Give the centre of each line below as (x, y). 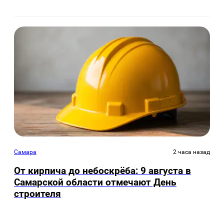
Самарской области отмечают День (95, 182)
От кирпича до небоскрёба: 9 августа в (102, 171)
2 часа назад (191, 152)
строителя (37, 194)
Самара (25, 152)
